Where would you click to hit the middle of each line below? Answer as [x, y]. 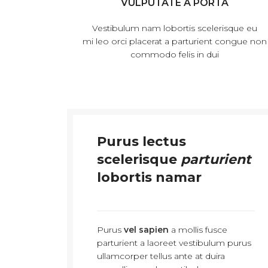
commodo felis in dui [174, 54]
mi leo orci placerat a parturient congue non [174, 41]
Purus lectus [141, 141]
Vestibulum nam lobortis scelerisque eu [174, 28]
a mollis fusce [198, 230]
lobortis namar [149, 177]
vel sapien [146, 230]
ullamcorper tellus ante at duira [161, 256]
